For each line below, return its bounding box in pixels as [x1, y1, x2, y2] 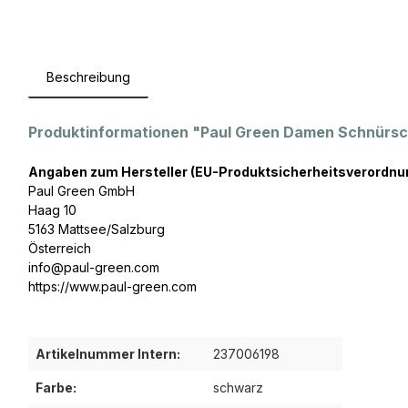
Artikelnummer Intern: [36, 346, 180, 362]
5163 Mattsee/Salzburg [28, 221, 165, 238]
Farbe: [36, 380, 76, 396]
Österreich [28, 240, 91, 257]
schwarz [213, 380, 263, 396]
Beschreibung [46, 69, 130, 86]
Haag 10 [28, 202, 76, 219]
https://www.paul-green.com [28, 279, 197, 295]
